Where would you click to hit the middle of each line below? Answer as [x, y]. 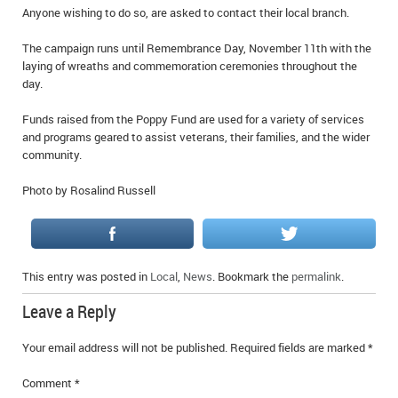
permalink [316, 276]
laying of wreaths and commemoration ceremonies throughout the [190, 65]
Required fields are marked [299, 347]
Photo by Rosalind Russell [89, 190]
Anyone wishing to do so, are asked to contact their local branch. [186, 12]
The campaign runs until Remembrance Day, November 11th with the [197, 48]
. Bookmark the [252, 276]
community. [53, 154]
